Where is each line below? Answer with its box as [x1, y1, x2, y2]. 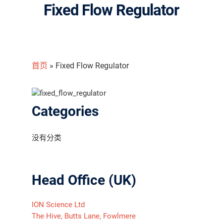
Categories [32, 103, 99, 119]
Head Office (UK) [32, 172, 136, 188]
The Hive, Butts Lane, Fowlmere [32, 212, 136, 221]
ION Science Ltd [32, 200, 85, 209]
